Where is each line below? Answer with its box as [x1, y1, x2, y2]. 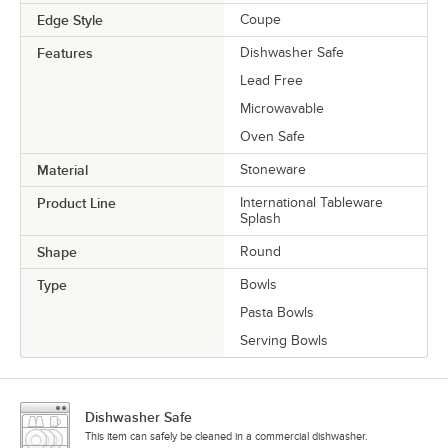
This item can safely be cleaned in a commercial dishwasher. [85, 430, 368, 442]
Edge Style [37, 12, 103, 28]
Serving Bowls [240, 333, 328, 348]
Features [37, 45, 93, 61]
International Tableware [240, 195, 383, 210]
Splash [240, 211, 281, 226]
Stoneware [240, 162, 306, 177]
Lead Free [240, 73, 303, 88]
